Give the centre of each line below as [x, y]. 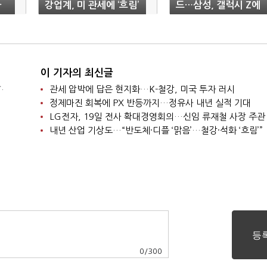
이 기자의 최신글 [77, 73]
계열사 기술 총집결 [214, 17]
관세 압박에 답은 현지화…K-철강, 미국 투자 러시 [142, 89]
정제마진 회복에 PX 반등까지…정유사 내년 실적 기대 [150, 103]
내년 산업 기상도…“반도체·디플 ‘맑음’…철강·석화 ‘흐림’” [156, 130]
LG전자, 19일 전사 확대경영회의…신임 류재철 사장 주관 [157, 117]
